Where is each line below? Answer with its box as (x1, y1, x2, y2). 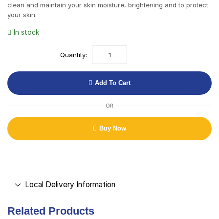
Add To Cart (95, 79, 131, 87)
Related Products (7, 205, 94, 218)
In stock (14, 28, 39, 37)
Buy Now (99, 125, 126, 132)
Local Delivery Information (24, 180, 115, 190)
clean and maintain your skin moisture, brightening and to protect (7, 1, 208, 9)
